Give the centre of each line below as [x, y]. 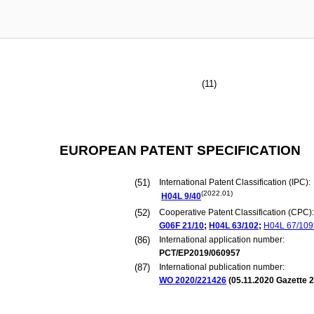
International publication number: [222, 267]
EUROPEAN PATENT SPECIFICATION [180, 150]
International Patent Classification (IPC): [236, 182]
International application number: [222, 240]
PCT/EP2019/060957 [200, 253]
